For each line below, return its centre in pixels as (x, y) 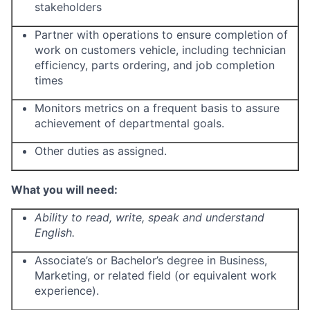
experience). (67, 291)
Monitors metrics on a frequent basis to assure (157, 108)
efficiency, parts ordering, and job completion (155, 65)
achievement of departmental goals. (129, 123)
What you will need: (64, 190)
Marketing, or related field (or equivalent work (156, 275)
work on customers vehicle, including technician (160, 50)
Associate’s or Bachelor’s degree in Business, (151, 260)
